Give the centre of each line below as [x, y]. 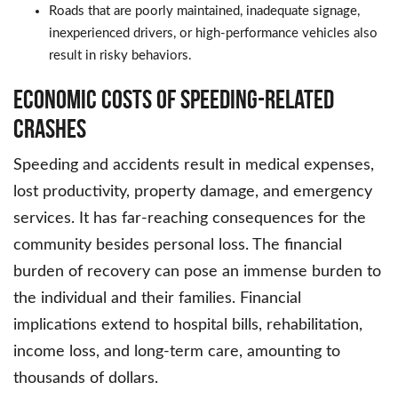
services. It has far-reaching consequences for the [190, 219]
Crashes [50, 129]
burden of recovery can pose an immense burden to [197, 272]
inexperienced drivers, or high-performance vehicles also [213, 34]
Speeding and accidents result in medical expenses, [194, 166]
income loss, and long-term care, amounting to [177, 352]
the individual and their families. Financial [157, 299]
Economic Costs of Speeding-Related [174, 99]
